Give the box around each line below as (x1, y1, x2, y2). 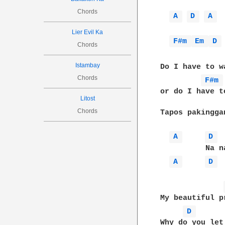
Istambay (75, 62, 100, 69)
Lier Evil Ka (72, 29, 103, 36)
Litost (80, 95, 95, 102)
